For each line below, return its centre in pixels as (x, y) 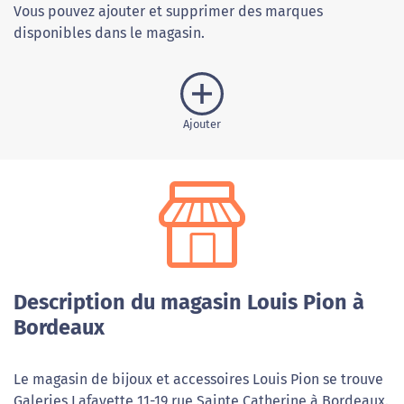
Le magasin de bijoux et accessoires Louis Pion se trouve (198, 380)
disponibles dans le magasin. (109, 33)
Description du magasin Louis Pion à (189, 303)
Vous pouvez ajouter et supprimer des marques (168, 12)
